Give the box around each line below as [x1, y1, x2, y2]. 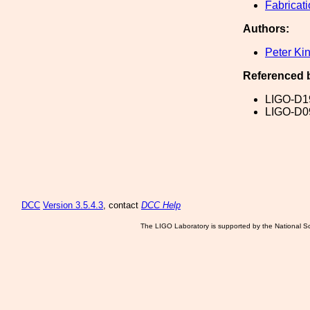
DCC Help [141, 200, 181, 210]
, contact [103, 200, 141, 210]
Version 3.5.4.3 [43, 200, 103, 210]
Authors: [243, 23, 289, 35]
